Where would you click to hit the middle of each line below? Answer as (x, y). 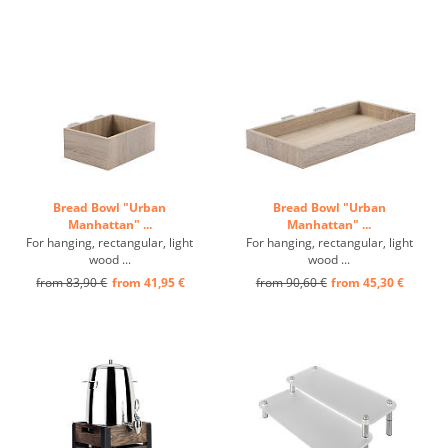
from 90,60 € (291, 282)
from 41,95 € (148, 282)
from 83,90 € (72, 282)
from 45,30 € (368, 282)
